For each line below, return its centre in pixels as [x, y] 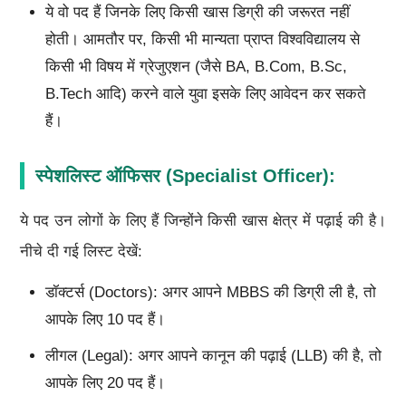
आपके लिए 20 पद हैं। [105, 382]
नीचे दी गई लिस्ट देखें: [81, 251]
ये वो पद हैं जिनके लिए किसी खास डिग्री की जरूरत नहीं [197, 12]
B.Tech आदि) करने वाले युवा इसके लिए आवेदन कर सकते [205, 93]
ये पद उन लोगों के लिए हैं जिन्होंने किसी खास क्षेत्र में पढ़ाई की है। [203, 220]
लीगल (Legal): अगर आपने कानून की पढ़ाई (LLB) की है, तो [213, 355]
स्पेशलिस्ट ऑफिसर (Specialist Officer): [185, 175]
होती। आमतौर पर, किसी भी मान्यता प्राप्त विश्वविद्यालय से [202, 39]
